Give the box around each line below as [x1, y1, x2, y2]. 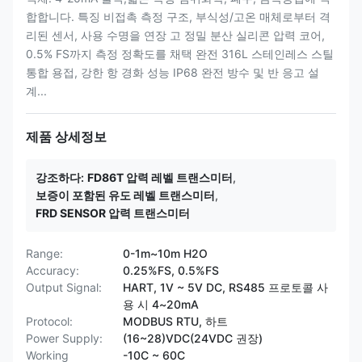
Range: [26, 246, 63, 260]
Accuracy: [26, 263, 79, 277]
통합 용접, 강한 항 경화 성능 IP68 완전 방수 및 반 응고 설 [26, 65, 319, 79]
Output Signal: [26, 280, 102, 294]
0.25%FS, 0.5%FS [123, 263, 219, 277]
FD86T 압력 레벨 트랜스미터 [87, 170, 233, 184]
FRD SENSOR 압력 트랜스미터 [36, 206, 190, 220]
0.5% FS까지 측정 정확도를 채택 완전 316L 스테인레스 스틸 [26, 47, 334, 61]
